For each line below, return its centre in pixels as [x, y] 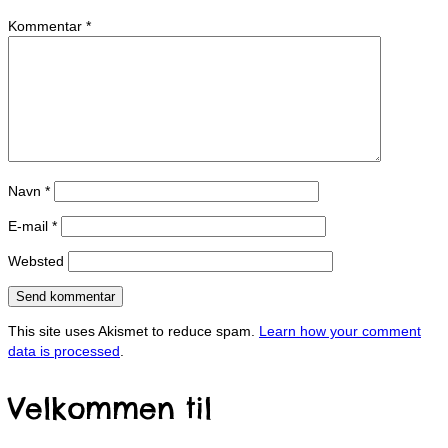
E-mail [30, 226]
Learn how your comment [340, 331]
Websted [36, 261]
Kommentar [47, 26]
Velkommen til [110, 409]
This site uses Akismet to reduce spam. [133, 331]
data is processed [64, 351]
